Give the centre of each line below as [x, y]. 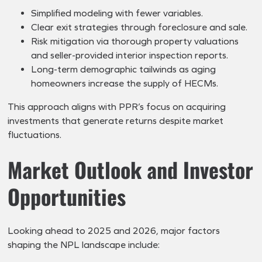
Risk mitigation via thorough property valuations [135, 41]
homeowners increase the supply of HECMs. [125, 83]
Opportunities [67, 196]
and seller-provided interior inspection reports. [130, 55]
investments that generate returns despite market [116, 120]
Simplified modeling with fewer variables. [117, 13]
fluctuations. [35, 135]
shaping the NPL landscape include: [84, 244]
